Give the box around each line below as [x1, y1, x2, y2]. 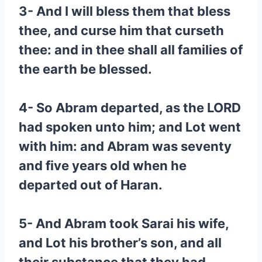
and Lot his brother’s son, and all [19, 235, 222, 250]
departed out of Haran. [19, 177, 163, 192]
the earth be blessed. [19, 61, 152, 77]
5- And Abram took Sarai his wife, [19, 216, 229, 231]
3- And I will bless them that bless [19, 4, 230, 19]
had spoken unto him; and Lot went [19, 119, 241, 135]
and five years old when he [19, 158, 187, 173]
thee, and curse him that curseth [19, 23, 224, 38]
